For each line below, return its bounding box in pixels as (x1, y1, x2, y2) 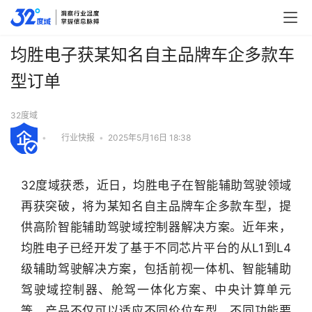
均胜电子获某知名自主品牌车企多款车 (10, 45, 295, 65)
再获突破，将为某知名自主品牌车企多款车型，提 (21, 198, 291, 213)
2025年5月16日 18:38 (108, 132, 191, 143)
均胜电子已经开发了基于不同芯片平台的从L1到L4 (21, 240, 291, 255)
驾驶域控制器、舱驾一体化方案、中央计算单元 (21, 282, 291, 297)
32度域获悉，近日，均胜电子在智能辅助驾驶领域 (21, 178, 291, 192)
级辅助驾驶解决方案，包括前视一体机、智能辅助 (21, 261, 291, 276)
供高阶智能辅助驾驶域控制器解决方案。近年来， (21, 219, 291, 234)
